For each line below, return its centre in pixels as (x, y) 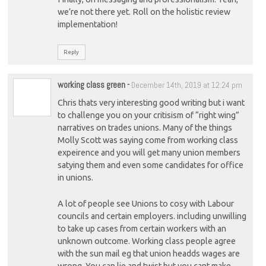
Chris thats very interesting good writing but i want (151, 102)
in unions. (75, 177)
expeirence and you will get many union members (149, 152)
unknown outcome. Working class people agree (146, 241)
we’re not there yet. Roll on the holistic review (144, 12)
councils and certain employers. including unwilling (152, 216)
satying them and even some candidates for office (150, 165)
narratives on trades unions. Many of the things (145, 127)
